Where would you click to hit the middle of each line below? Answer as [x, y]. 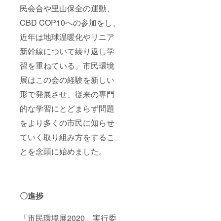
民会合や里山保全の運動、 [67, 8]
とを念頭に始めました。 [63, 151]
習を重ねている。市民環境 [67, 65]
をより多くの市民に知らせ [67, 122]
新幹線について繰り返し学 [67, 51]
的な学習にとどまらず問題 [67, 108]
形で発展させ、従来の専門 [67, 94]
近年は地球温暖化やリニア [67, 37]
